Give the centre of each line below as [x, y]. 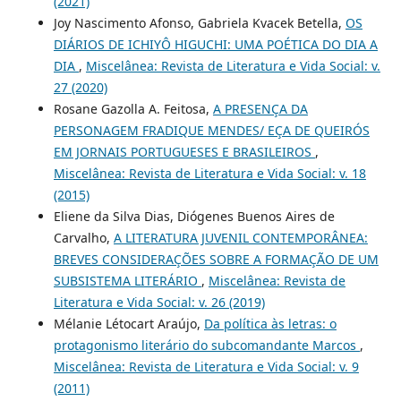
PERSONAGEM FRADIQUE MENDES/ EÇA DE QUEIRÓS [211, 131]
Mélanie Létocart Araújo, [128, 324]
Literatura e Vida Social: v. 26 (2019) [159, 303]
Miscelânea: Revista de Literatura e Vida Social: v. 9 [206, 367]
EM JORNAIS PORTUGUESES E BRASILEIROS [184, 152]
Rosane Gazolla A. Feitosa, [133, 109]
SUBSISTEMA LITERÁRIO [127, 281]
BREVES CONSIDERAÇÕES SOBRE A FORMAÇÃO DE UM [216, 260]
